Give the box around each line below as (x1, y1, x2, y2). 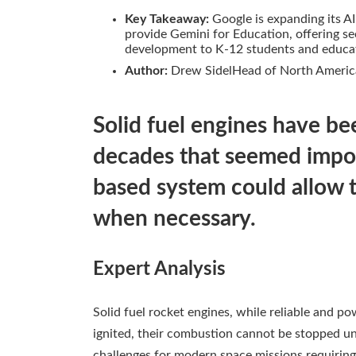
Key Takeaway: (125, 13, 209, 26)
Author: (125, 64, 168, 78)
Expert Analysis (93, 260, 226, 280)
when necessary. (93, 207, 256, 230)
